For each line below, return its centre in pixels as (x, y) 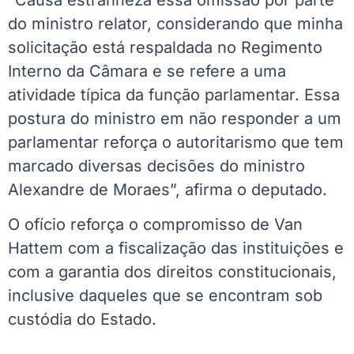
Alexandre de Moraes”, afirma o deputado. (168, 189)
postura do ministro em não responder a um (175, 118)
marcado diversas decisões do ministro (156, 166)
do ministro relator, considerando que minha (175, 23)
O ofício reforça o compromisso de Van (155, 225)
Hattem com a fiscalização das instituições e (176, 249)
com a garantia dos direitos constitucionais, (172, 272)
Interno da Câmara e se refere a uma (147, 71)
